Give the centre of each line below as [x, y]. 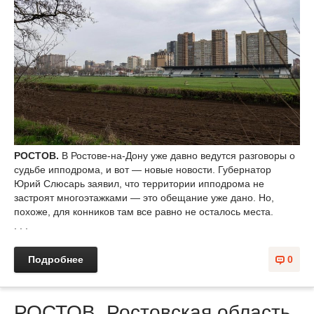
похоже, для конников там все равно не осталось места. [144, 212]
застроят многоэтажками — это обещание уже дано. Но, [144, 198]
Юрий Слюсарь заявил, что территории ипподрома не [139, 184]
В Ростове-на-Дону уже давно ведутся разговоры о [178, 156]
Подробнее [56, 260]
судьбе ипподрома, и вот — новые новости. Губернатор [143, 170]
